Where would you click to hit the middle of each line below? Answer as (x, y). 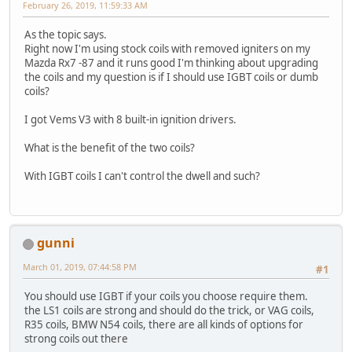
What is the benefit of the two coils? (110, 147)
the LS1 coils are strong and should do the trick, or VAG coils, (169, 311)
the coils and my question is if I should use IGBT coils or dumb (171, 77)
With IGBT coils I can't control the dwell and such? (142, 176)
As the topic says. (66, 34)
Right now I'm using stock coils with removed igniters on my (167, 48)
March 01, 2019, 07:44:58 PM (80, 267)
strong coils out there (76, 339)
